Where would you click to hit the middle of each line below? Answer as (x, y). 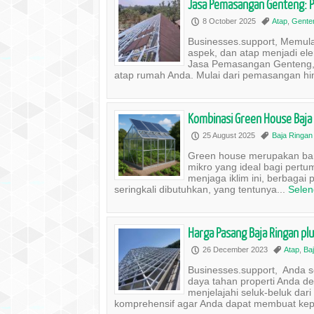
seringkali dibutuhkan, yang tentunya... (201, 189)
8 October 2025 (229, 21)
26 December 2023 (235, 250)
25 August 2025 (229, 135)
